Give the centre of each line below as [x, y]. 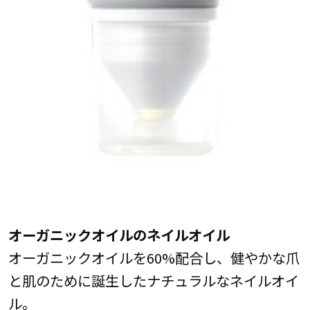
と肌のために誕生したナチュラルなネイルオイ [153, 280]
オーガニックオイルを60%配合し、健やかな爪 [154, 257]
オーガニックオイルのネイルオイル [119, 234]
